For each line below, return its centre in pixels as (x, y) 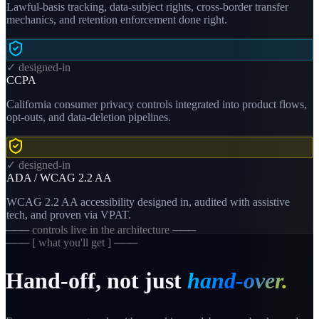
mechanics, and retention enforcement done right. (117, 19)
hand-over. (237, 281)
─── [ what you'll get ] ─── (72, 242)
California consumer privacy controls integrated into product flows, (157, 104)
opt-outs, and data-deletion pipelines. (89, 117)
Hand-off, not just (94, 281)
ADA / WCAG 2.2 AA (59, 177)
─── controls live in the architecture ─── (101, 229)
